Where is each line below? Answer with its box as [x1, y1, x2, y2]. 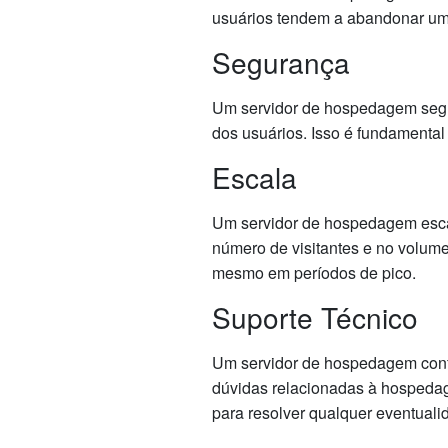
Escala [212, 156, 297, 197]
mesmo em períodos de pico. [212, 260, 416, 284]
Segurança [212, 41, 350, 82]
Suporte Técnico [212, 296, 418, 337]
